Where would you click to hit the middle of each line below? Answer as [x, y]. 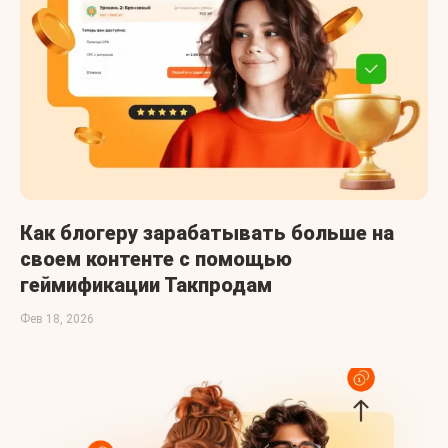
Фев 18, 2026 [57, 318]
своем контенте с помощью [156, 258]
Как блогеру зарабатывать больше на [207, 232]
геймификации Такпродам [146, 284]
